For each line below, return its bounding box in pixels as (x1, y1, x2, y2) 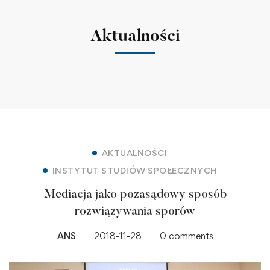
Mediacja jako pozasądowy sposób (43, 188, 227, 201)
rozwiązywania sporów (75, 205, 195, 218)
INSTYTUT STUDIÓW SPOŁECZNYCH (52, 165, 217, 175)
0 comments (159, 230, 213, 242)
